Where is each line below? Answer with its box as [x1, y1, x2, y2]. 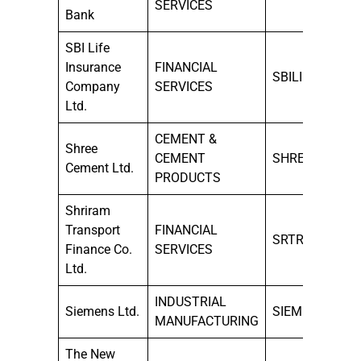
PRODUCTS [155, 169, 221, 185]
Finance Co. [65, 241, 132, 257]
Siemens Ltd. [65, 303, 139, 319]
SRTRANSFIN [272, 231, 348, 247]
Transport [65, 222, 120, 238]
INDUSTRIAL [155, 293, 226, 309]
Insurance [65, 59, 121, 75]
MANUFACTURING [155, 313, 259, 329]
